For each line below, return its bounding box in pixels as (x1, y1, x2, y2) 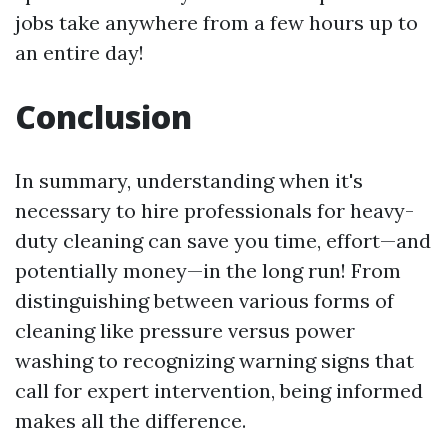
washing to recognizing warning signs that (15, 348, 414, 373)
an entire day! (15, 40, 144, 65)
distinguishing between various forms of (15, 288, 394, 313)
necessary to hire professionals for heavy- (15, 198, 414, 223)
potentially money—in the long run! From (15, 258, 401, 283)
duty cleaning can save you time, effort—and (15, 228, 431, 253)
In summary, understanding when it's (15, 168, 363, 193)
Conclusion (15, 95, 192, 138)
